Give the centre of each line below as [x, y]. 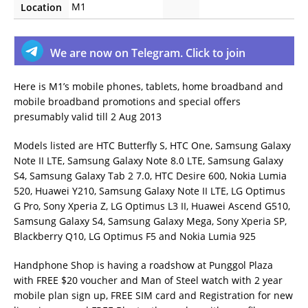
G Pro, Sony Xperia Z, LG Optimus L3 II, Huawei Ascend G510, [152, 206]
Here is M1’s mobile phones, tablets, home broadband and [148, 86]
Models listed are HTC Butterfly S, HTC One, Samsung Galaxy [152, 145]
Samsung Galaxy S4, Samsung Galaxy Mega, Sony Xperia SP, [150, 221]
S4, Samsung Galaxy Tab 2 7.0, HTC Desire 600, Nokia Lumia [150, 176]
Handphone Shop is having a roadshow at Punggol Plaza [143, 265]
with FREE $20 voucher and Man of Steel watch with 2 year [148, 280]
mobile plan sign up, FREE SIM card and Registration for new [153, 295]
